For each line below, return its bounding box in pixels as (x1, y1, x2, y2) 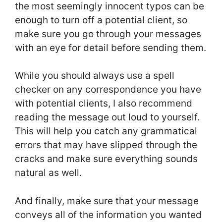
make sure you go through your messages (15, 28, 201, 40)
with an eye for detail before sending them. (15, 42, 206, 54)
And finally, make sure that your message (15, 195, 199, 207)
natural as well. (15, 167, 82, 179)
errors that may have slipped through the (15, 139, 197, 151)
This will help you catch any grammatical (15, 125, 197, 137)
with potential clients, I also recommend (15, 98, 192, 110)
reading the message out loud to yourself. (15, 111, 200, 123)
